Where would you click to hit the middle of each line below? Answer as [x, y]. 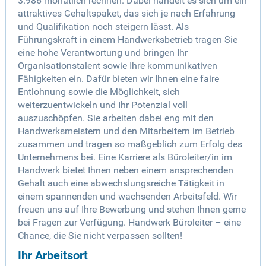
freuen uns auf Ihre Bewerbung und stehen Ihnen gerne [132, 210]
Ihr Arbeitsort [53, 256]
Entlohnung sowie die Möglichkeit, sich [99, 92]
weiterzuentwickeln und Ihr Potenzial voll [103, 105]
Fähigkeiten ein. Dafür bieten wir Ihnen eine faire [118, 79]
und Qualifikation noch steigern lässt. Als [103, 27]
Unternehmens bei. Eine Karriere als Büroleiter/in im [125, 157]
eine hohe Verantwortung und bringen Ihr [103, 53]
